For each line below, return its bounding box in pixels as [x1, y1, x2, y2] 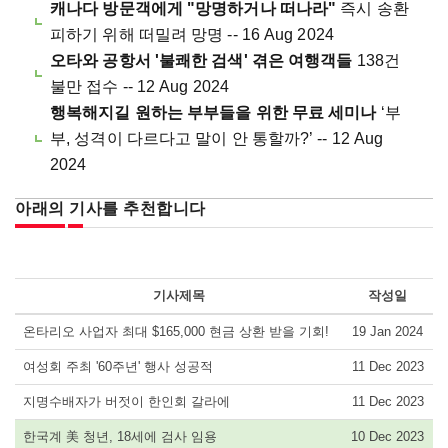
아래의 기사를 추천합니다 [15, 200, 206, 218]
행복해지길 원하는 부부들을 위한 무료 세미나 [50, 104, 377, 122]
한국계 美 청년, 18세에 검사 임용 [23, 429, 217, 445]
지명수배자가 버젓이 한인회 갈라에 [23, 394, 230, 410]
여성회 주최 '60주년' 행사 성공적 [23, 359, 213, 375]
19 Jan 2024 [352, 324, 423, 340]
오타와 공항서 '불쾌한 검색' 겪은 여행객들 [50, 52, 353, 70]
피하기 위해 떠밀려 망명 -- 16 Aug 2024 [50, 26, 334, 44]
